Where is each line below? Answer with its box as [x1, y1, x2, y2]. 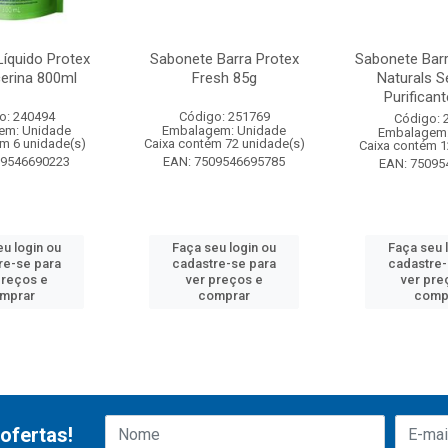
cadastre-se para [172, 256, 277, 271]
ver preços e [185, 272, 263, 287]
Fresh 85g [191, 69, 257, 87]
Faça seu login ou [172, 240, 277, 255]
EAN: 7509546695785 [163, 154, 286, 169]
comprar [198, 288, 251, 303]
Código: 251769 [178, 109, 270, 124]
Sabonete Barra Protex [149, 50, 299, 68]
